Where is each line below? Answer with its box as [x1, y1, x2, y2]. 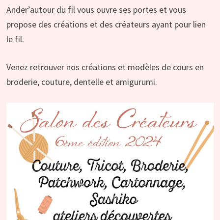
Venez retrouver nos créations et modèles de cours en [6, 61, 204, 73]
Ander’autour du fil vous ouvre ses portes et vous [6, 3, 186, 15]
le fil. [6, 33, 24, 45]
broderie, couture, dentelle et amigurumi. [6, 76, 157, 87]
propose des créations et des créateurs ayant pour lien [6, 18, 206, 30]
